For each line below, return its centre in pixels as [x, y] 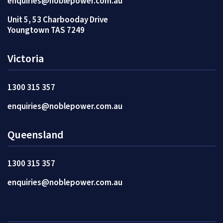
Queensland [36, 135]
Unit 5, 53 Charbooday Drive [58, 20]
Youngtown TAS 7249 [46, 31]
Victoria [26, 59]
